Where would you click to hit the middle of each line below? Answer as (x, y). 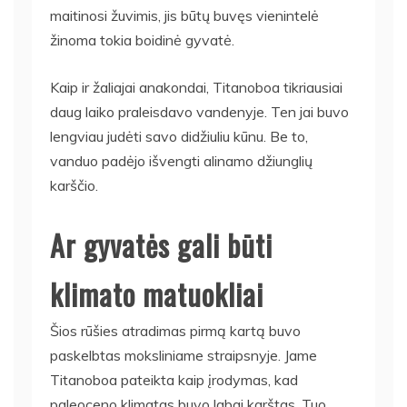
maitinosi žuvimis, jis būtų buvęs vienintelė (184, 15)
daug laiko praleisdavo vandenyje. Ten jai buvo (199, 111)
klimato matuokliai (157, 293)
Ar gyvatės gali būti (161, 244)
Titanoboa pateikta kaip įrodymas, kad (174, 379)
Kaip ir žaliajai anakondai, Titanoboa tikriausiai (196, 87)
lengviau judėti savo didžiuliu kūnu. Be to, (179, 136)
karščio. (74, 185)
